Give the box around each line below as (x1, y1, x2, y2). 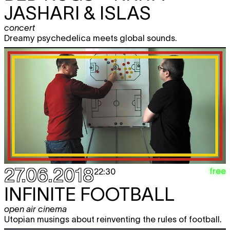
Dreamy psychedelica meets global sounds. (4, 33, 177, 43)
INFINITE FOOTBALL (4, 184, 175, 205)
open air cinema (4, 204, 67, 214)
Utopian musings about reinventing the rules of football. (4, 215, 222, 224)
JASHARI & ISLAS (4, 2, 151, 23)
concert (4, 23, 35, 32)
